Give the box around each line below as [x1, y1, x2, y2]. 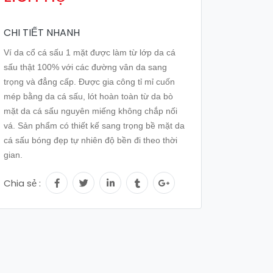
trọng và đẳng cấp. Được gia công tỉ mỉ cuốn [4, 77, 175, 87]
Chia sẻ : [4, 177, 43, 190]
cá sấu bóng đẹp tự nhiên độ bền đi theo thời [4, 135, 177, 145]
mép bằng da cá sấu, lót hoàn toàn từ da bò [4, 91, 173, 101]
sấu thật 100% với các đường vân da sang [4, 62, 167, 72]
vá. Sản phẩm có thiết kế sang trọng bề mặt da [4, 121, 185, 130]
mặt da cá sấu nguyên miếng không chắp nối [4, 106, 177, 116]
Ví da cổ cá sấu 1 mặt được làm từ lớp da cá [4, 48, 175, 57]
